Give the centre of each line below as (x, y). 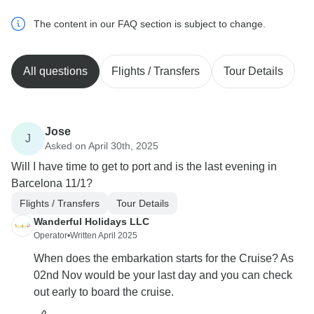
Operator (50, 236)
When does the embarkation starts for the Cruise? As (164, 259)
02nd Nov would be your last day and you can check (163, 275)
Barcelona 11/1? (52, 184)
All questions (55, 71)
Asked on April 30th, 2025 (102, 145)
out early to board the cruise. (104, 292)
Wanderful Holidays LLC (91, 222)
